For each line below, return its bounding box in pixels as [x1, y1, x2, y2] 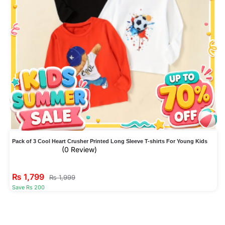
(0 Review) [61, 145, 97, 154]
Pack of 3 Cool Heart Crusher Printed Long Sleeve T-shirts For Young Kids [12, 138, 207, 144]
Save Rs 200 [12, 183, 45, 191]
